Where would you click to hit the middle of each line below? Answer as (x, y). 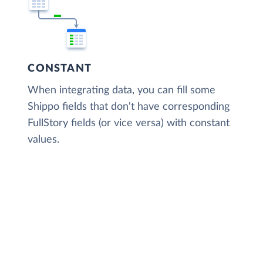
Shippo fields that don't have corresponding (129, 107)
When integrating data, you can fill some (122, 90)
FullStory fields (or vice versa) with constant (129, 123)
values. (44, 139)
